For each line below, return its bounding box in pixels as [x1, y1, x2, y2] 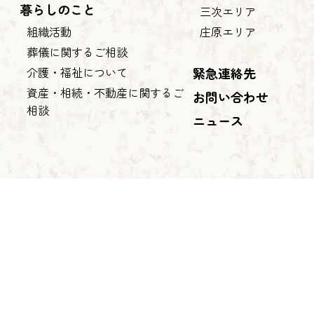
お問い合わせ [192, 87, 268, 106]
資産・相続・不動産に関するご [27, 83, 184, 101]
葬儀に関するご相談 [27, 43, 128, 60]
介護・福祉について [27, 63, 128, 81]
